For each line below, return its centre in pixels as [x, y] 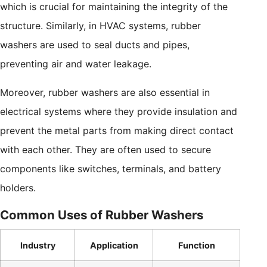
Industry [38, 246]
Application [114, 246]
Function [196, 246]
